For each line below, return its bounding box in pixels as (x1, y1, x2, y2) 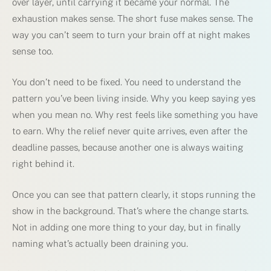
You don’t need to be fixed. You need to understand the (12, 76, 241, 87)
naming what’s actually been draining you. (12, 238, 188, 249)
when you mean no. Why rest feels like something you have (12, 109, 258, 120)
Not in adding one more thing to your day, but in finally (12, 221, 241, 232)
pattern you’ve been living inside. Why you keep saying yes (12, 93, 255, 103)
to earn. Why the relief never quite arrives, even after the (12, 125, 247, 136)
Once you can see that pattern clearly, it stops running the (12, 189, 255, 200)
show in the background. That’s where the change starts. (12, 205, 249, 216)
